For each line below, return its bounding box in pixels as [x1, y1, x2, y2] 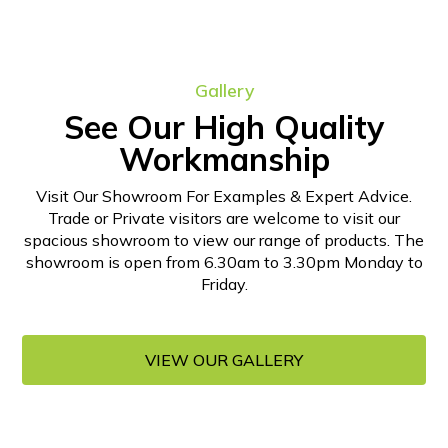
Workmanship [118, 138, 330, 179]
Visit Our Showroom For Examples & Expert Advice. [36, 185, 412, 206]
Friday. [200, 273, 248, 294]
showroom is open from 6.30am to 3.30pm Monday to [25, 251, 423, 272]
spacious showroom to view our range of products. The [24, 229, 424, 250]
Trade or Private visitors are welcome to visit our [48, 207, 400, 228]
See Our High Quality [64, 106, 384, 147]
